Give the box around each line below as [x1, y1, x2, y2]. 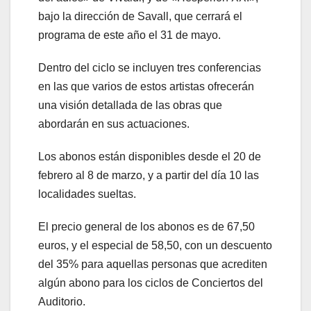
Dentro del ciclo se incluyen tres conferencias [38, 62, 261, 74]
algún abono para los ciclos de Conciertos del [38, 277, 263, 289]
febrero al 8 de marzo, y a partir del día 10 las [38, 169, 259, 182]
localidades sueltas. [38, 188, 136, 201]
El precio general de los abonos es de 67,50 [38, 221, 255, 233]
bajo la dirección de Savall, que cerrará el [38, 10, 242, 23]
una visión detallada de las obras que [38, 99, 222, 112]
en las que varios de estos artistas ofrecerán [38, 81, 254, 93]
